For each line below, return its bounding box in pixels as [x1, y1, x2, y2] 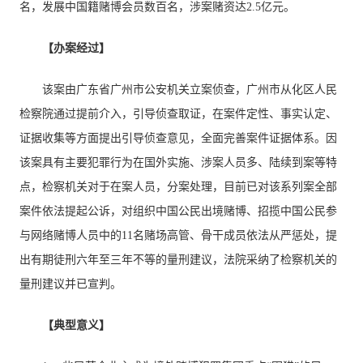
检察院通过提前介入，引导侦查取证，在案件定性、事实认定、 [19, 108, 338, 120]
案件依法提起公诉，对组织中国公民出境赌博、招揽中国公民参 [19, 205, 338, 217]
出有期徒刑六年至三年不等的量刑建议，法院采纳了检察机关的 [19, 254, 338, 266]
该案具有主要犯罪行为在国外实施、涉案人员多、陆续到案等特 [19, 156, 338, 169]
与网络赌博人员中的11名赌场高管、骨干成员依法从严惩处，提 [19, 229, 338, 241]
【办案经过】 [42, 42, 111, 54]
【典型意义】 [42, 319, 111, 331]
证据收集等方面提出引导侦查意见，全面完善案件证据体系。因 [19, 132, 338, 144]
